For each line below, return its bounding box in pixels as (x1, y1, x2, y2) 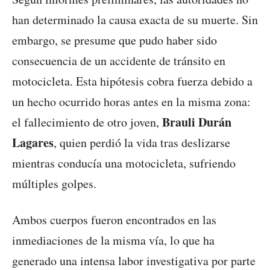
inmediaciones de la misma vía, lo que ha (12, 231, 215, 248)
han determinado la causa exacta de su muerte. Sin (12, 11, 258, 28)
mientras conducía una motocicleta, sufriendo (12, 154, 236, 171)
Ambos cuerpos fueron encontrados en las (12, 211, 216, 228)
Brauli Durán (162, 113, 231, 131)
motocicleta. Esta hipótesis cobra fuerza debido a (12, 72, 253, 89)
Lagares (12, 133, 54, 151)
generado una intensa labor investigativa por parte (12, 252, 256, 269)
